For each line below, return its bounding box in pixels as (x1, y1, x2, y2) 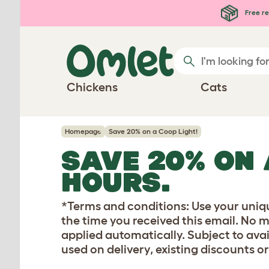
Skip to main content (12, 4, 126, 17)
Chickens (67, 80, 118, 94)
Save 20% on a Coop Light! (109, 127, 198, 135)
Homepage (65, 127, 101, 135)
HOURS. (61, 167, 171, 197)
